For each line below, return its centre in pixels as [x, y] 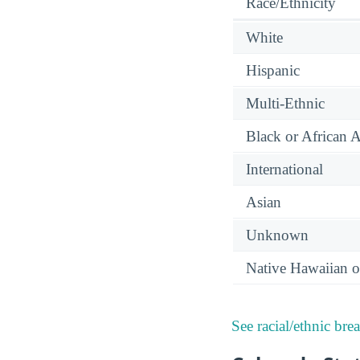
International [284, 170]
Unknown [277, 235]
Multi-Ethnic [285, 104]
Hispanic [273, 71]
